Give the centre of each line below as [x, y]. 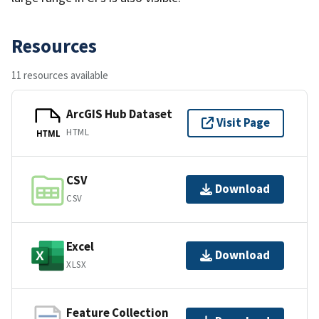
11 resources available [60, 75]
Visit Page [243, 123]
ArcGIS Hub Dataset [119, 114]
